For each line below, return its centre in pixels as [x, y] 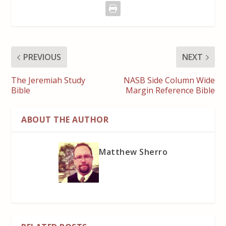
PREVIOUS [42, 57]
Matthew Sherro [133, 152]
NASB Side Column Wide [169, 80]
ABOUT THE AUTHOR [65, 120]
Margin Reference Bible [170, 91]
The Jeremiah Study [48, 80]
